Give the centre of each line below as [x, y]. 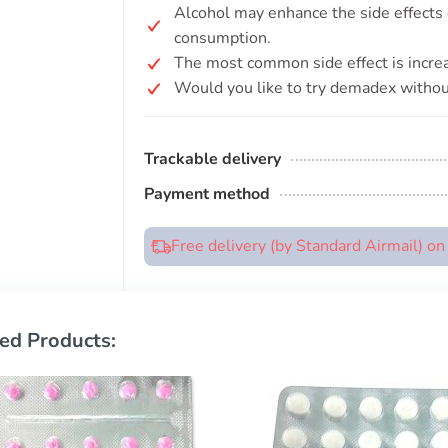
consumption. [222, 38]
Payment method [207, 194]
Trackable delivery [212, 159]
